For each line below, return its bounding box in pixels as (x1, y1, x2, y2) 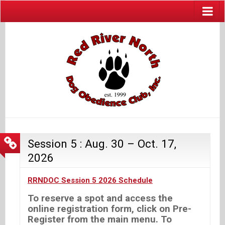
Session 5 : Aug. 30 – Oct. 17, (28, 137, 176, 150)
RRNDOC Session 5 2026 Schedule (28, 175, 153, 185)
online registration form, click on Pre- (28, 203, 191, 214)
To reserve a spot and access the (28, 192, 173, 204)
